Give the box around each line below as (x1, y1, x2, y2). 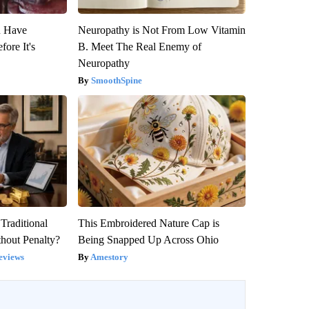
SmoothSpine (90, 74, 142, 86)
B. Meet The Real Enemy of (77, 40, 201, 52)
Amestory (90, 251, 128, 262)
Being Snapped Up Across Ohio (77, 233, 219, 246)
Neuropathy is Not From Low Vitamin (77, 23, 246, 36)
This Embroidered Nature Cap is (77, 217, 219, 229)
